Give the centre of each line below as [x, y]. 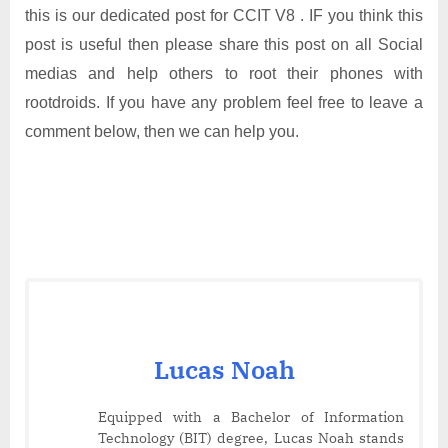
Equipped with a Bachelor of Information [251, 416]
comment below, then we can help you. [162, 131]
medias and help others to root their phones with [224, 73]
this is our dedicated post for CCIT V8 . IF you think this [224, 15]
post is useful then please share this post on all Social [224, 44]
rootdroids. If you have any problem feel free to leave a [224, 102]
